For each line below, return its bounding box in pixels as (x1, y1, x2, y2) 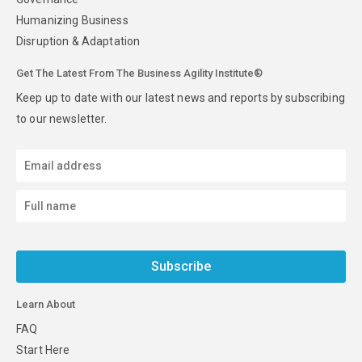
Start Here (16, 343, 70, 356)
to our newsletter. (16, 112, 107, 125)
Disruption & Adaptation (16, 34, 141, 48)
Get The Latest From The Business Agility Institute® (16, 66, 263, 79)
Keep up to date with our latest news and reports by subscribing (16, 90, 345, 104)
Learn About (16, 297, 75, 310)
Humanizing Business (16, 13, 128, 27)
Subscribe (151, 259, 211, 275)
